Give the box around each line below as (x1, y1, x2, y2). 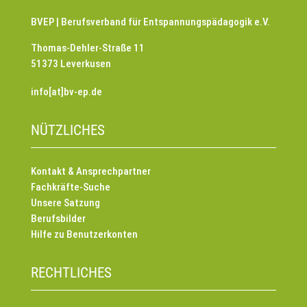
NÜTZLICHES (30, 122, 105, 139)
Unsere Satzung (30, 197, 100, 210)
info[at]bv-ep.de (30, 86, 102, 99)
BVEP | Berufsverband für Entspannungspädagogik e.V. (30, 16, 270, 29)
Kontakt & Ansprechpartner (30, 165, 151, 178)
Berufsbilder (30, 212, 86, 225)
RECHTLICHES (30, 265, 112, 282)
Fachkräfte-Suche (30, 181, 110, 194)
